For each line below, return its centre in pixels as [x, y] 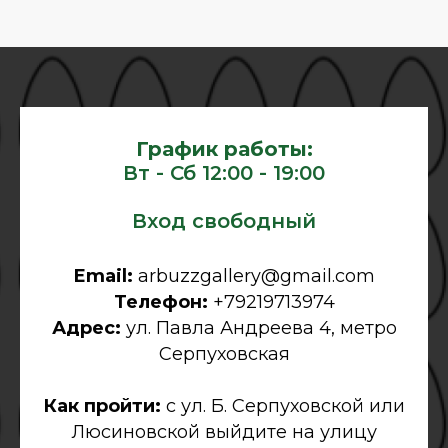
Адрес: [88, 327]
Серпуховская [224, 353]
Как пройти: [104, 405]
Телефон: [163, 301]
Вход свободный [224, 220]
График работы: [224, 148]
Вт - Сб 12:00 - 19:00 [224, 172]
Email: [105, 275]
